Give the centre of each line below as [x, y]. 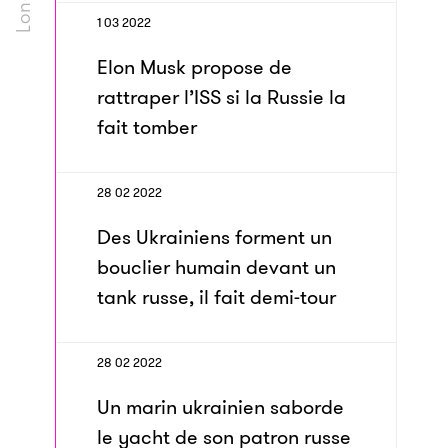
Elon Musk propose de [194, 67]
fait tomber [147, 127]
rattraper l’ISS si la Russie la [221, 97]
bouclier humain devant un [216, 267]
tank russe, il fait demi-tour [216, 297]
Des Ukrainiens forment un [214, 237]
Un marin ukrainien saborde [220, 407]
